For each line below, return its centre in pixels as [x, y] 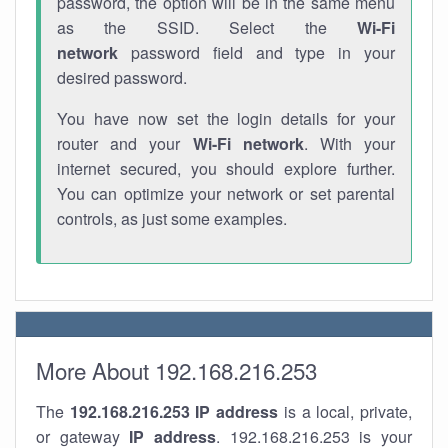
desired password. [122, 77]
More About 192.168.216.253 [176, 370]
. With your [349, 143]
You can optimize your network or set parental [226, 193]
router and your [125, 143]
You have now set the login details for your [226, 118]
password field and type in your [256, 52]
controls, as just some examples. [172, 218]
